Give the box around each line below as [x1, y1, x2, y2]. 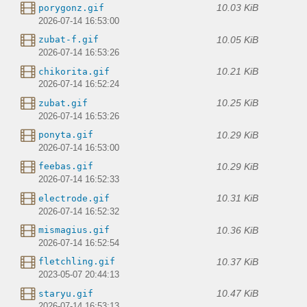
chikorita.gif [38, 66, 110, 77]
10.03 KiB [217, 2, 258, 14]
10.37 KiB [217, 256, 258, 267]
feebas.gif [38, 161, 93, 172]
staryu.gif [38, 288, 93, 299]
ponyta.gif [38, 130, 93, 140]
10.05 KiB [217, 34, 258, 45]
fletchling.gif [38, 256, 115, 267]
